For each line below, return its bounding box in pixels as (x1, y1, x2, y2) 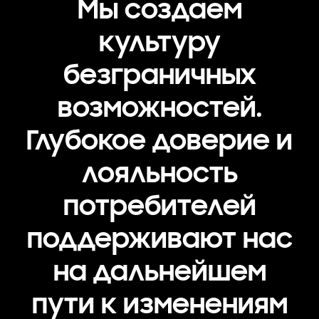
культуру (98, 24, 221, 59)
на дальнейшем (53, 253, 266, 288)
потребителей (63, 188, 256, 223)
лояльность (81, 155, 238, 190)
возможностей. (57, 90, 262, 125)
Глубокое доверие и (26, 122, 293, 157)
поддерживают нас (26, 221, 293, 256)
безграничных (63, 57, 256, 92)
